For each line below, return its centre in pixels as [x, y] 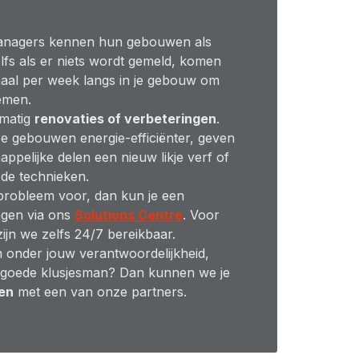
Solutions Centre [129, 215]
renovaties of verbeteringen [125, 119]
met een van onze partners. [100, 292]
